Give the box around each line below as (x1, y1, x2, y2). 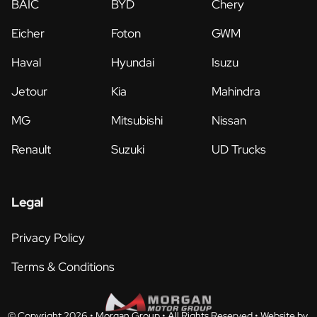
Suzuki (111, 142, 145, 158)
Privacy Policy (11, 230, 85, 246)
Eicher (11, 25, 45, 42)
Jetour (11, 83, 47, 100)
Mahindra (211, 83, 260, 100)
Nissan (211, 113, 246, 129)
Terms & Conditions (11, 259, 115, 275)
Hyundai (111, 54, 155, 71)
